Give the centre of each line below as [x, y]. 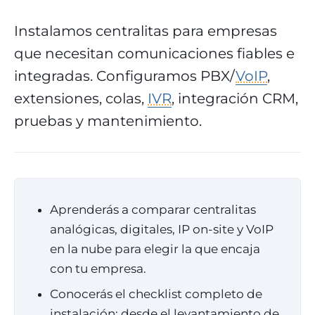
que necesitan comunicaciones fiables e [154, 53]
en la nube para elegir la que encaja [155, 249]
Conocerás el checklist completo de [156, 294]
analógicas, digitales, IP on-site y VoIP [162, 229]
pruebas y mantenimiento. [108, 121]
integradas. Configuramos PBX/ [125, 76]
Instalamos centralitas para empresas [146, 31]
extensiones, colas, [81, 98]
